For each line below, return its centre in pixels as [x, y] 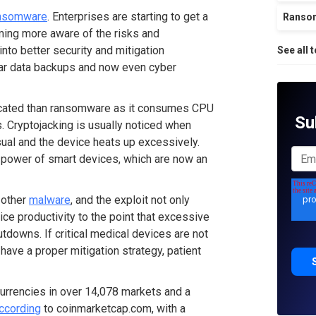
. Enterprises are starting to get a [128, 17]
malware [50, 200]
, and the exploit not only [130, 200]
